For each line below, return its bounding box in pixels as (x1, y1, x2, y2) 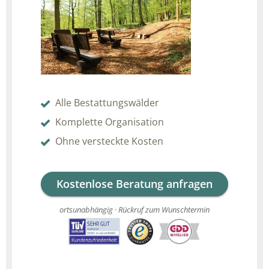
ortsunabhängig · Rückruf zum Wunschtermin (59, 204, 210, 216)
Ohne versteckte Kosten (55, 134, 163, 148)
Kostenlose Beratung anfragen (56, 177, 213, 192)
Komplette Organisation (55, 115, 164, 129)
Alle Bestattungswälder (55, 96, 159, 110)
